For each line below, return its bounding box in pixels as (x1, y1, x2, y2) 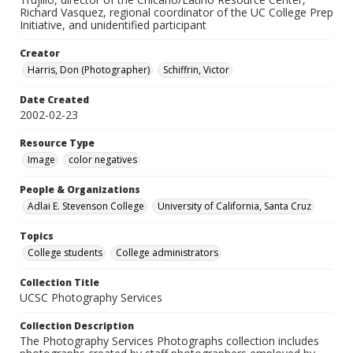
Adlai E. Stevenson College (28, 199, 144, 214)
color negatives (69, 153, 137, 167)
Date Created (20, 93, 89, 107)
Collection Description (20, 319, 134, 333)
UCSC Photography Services (20, 290, 162, 306)
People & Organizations (20, 183, 140, 197)
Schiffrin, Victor (163, 63, 229, 77)
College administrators (116, 246, 218, 260)
